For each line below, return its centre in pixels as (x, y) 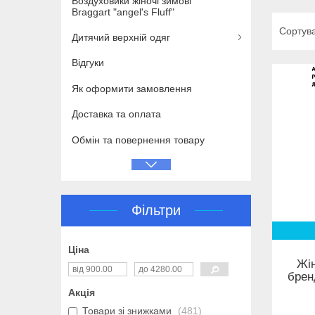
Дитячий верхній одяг (121, 37)
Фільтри (156, 211)
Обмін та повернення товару (138, 140)
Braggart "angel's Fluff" (123, 12)
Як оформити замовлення (132, 88)
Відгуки (88, 63)
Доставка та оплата (116, 114)
